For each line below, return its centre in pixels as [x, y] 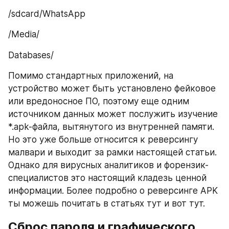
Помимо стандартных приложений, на [91, 76]
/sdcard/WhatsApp [47, 14]
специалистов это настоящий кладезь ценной [107, 178]
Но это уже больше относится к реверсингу [103, 140]
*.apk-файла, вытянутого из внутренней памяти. [111, 127]
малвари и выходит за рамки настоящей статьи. [112, 153]
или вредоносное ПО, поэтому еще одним [99, 101]
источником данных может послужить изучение [113, 114]
